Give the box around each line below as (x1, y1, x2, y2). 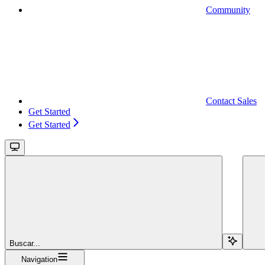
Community (206, 4, 250, 15)
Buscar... (9, 238, 40, 248)
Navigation (21, 254, 57, 264)
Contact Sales (206, 95, 257, 106)
